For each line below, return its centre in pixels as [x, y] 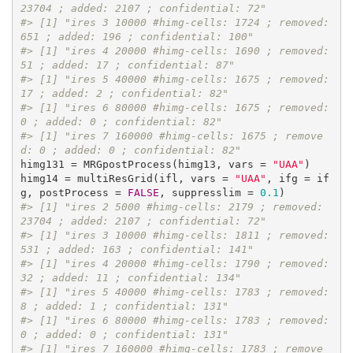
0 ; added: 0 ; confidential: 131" [124, 335]
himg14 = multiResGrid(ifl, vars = [127, 179]
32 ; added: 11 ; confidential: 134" [130, 278]
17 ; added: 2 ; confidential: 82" [124, 94]
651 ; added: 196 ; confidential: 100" [137, 37]
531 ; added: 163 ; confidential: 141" [137, 250]
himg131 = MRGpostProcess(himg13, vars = [146, 165]
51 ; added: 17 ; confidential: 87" [127, 65]
